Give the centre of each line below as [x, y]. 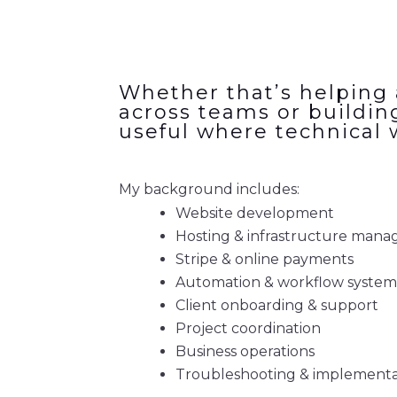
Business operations [245, 351]
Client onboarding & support [277, 305]
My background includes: [210, 189]
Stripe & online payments [265, 259]
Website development [255, 213]
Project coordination [249, 328]
